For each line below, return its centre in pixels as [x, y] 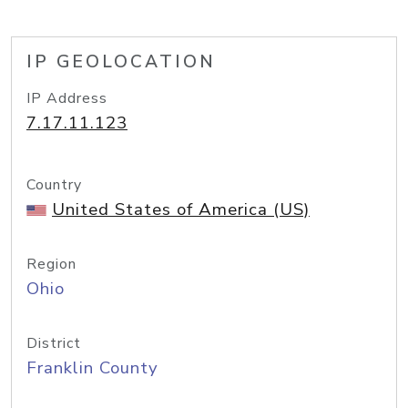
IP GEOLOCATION [121, 62]
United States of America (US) [181, 209]
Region [51, 264]
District [54, 343]
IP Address [67, 98]
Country [54, 185]
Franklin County [92, 368]
